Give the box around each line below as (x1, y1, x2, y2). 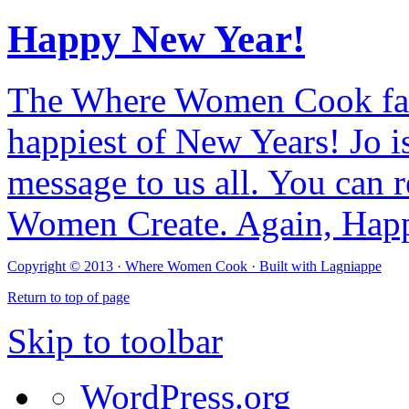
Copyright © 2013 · (7, 257, 125, 274)
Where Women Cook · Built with (125, 257, 320, 274)
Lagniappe (320, 257, 382, 274)
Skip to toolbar (7, 320, 223, 361)
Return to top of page (7, 288, 130, 305)
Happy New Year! (7, 17, 305, 61)
